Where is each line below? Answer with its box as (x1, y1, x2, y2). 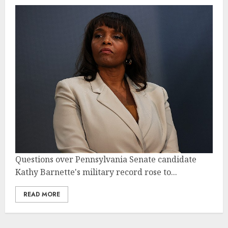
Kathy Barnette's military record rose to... (15, 166, 177, 178)
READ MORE (23, 190, 60, 199)
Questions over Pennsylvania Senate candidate (15, 154, 196, 165)
